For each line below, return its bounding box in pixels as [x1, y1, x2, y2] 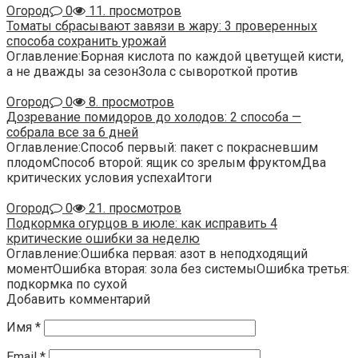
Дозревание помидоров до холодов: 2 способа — [6, 109, 301, 125]
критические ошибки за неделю [6, 230, 200, 246]
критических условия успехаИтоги [6, 169, 212, 185]
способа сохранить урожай [6, 33, 166, 49]
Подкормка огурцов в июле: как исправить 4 [6, 215, 277, 231]
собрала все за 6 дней [6, 124, 138, 140]
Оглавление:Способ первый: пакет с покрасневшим [6, 139, 318, 155]
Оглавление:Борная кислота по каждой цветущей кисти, [6, 48, 344, 64]
